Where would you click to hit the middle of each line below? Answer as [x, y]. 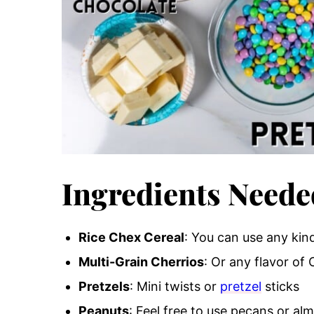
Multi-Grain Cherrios [141, 262]
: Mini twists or [175, 287]
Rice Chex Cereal [131, 238]
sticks [280, 287]
